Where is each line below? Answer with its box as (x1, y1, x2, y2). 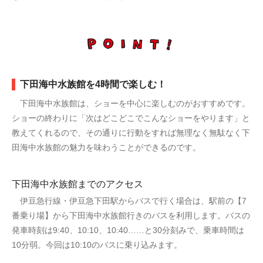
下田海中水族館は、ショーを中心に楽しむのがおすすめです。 (12, 98, 250, 108)
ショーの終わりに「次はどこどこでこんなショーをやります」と (12, 113, 250, 123)
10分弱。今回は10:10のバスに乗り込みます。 (12, 240, 182, 249)
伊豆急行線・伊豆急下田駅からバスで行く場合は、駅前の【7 (12, 195, 247, 205)
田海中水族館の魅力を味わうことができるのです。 (12, 142, 201, 152)
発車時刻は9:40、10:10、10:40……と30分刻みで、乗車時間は (12, 225, 244, 235)
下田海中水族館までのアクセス (12, 178, 143, 189)
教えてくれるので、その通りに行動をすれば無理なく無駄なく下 (12, 127, 250, 137)
